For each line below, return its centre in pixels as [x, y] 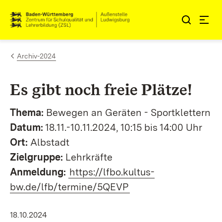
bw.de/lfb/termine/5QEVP [69, 187]
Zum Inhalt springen [65, 16]
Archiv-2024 [36, 56]
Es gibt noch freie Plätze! [101, 89]
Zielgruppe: [36, 157]
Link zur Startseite [46, 24]
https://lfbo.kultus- [112, 172]
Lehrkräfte [88, 157]
